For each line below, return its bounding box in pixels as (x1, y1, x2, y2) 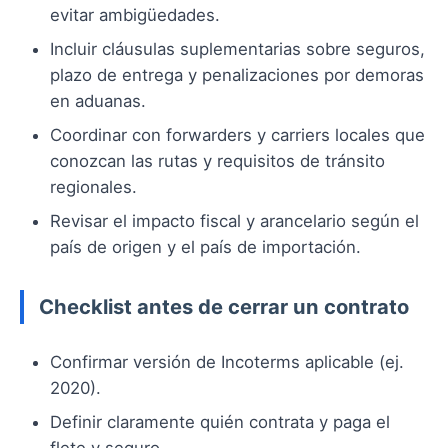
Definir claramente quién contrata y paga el (50, 411, 390, 432)
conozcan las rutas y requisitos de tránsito (50, 150, 385, 171)
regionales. (50, 176, 137, 197)
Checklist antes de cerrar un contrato (39, 293, 409, 319)
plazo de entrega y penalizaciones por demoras (50, 64, 424, 85)
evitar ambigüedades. (50, 4, 220, 25)
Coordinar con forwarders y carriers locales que (50, 124, 425, 145)
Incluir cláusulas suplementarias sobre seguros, (50, 38, 425, 59)
